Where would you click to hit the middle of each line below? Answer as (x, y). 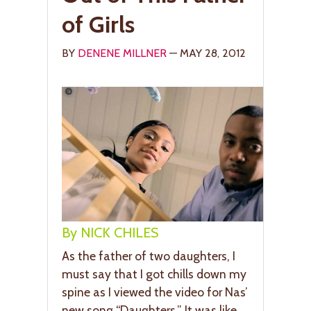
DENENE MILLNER (122, 53)
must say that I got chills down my (154, 274)
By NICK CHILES (110, 233)
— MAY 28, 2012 (206, 53)
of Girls (98, 24)
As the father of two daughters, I (149, 256)
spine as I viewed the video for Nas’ (155, 292)
